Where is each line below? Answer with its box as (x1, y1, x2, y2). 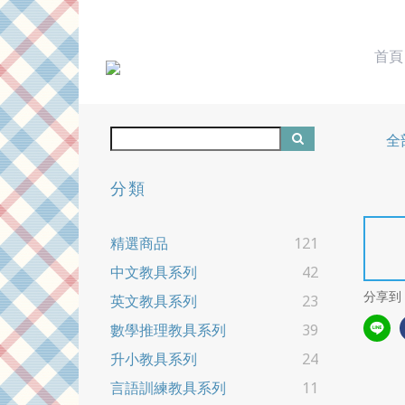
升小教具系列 (110, 349, 197, 370)
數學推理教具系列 (110, 320, 226, 341)
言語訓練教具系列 (110, 378, 226, 399)
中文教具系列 (110, 262, 197, 283)
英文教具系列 (110, 291, 197, 312)
